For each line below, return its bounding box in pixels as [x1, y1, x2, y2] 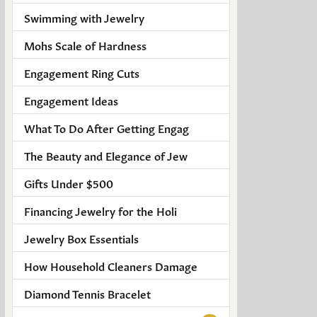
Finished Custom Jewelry [40, 33, 175, 49]
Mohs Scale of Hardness [24, 36, 146, 52]
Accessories [40, 73, 104, 88]
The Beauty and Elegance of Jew [24, 146, 188, 163]
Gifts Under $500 [24, 174, 113, 190]
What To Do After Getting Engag [24, 119, 189, 135]
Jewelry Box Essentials [24, 229, 139, 246]
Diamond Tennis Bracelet [24, 284, 151, 301]
